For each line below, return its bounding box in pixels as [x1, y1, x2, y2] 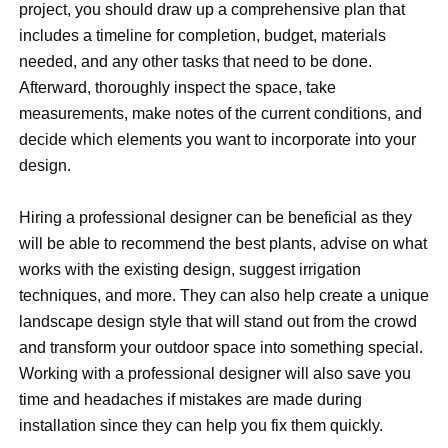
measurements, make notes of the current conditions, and [19, 105, 422, 123]
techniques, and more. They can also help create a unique [19, 287, 429, 305]
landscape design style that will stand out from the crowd [19, 313, 417, 331]
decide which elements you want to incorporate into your [19, 131, 416, 149]
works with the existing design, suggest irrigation [19, 261, 361, 279]
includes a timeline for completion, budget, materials [19, 27, 386, 45]
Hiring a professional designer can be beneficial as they [19, 209, 412, 227]
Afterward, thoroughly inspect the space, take [19, 79, 336, 97]
